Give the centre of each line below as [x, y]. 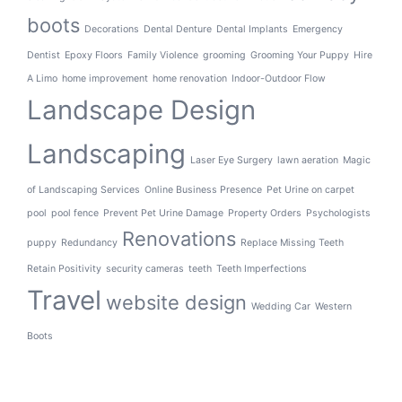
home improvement [105, 78]
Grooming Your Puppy [300, 55]
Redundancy [89, 242]
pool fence [75, 213]
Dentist [44, 55]
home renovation [190, 78]
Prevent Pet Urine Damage [163, 213]
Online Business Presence [203, 189]
